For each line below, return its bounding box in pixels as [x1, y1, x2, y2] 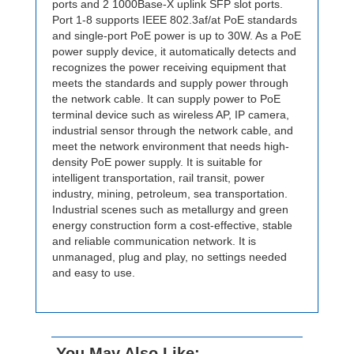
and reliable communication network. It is [52, 235, 256, 248]
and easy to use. [52, 266, 135, 280]
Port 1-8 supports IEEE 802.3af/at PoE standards [52, 13, 297, 27]
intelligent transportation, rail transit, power [52, 171, 265, 185]
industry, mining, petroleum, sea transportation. [52, 187, 288, 201]
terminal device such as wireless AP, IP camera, [52, 108, 289, 122]
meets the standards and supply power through [52, 77, 288, 90]
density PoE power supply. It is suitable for [52, 156, 262, 169]
